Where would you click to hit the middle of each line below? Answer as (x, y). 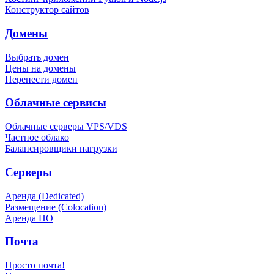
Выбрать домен (37, 57)
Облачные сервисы (56, 103)
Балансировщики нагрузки (61, 149)
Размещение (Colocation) (56, 207)
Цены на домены (40, 68)
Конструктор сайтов (47, 10)
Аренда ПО (29, 218)
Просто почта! (35, 265)
